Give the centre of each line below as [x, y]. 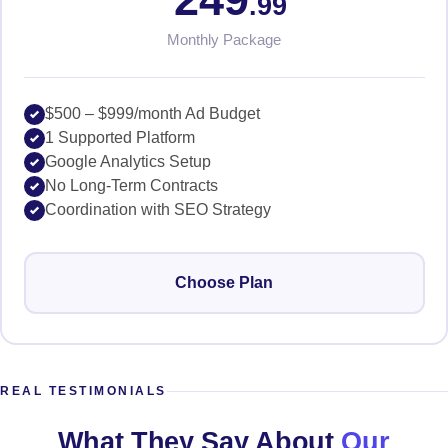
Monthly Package [224, 39]
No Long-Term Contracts [131, 185]
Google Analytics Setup [127, 161]
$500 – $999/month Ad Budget [152, 113]
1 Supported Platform [119, 137]
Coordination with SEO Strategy [157, 209]
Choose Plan [224, 282]
